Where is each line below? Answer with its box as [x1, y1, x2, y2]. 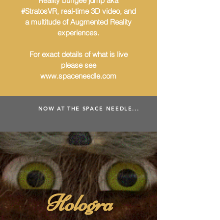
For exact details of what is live [29, 50, 128, 59]
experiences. [57, 28, 99, 37]
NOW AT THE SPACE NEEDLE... [38, 105, 139, 112]
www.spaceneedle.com [40, 71, 116, 81]
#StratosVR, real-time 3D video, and [21, 6, 136, 16]
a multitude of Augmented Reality [25, 17, 132, 27]
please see [60, 60, 96, 70]
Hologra [45, 189, 112, 217]
